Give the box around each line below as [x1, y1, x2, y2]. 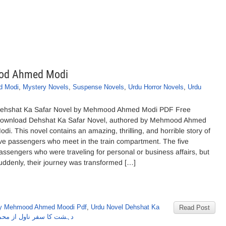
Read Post [179, 204, 210, 211]
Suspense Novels [73, 83, 124, 91]
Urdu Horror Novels [128, 83, 184, 91]
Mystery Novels [23, 83, 69, 91]
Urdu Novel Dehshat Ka [91, 203, 159, 211]
